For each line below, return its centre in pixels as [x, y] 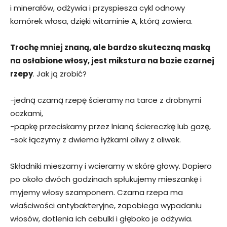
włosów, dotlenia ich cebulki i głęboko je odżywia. [101, 219]
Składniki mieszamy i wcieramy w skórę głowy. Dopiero [111, 166]
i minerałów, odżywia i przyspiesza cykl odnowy [98, 8]
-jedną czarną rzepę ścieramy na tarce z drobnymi [106, 100]
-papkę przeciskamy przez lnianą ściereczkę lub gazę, [110, 127]
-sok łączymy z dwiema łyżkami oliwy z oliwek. [96, 140]
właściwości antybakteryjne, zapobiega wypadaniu [106, 206]
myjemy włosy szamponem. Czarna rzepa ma [97, 193]
